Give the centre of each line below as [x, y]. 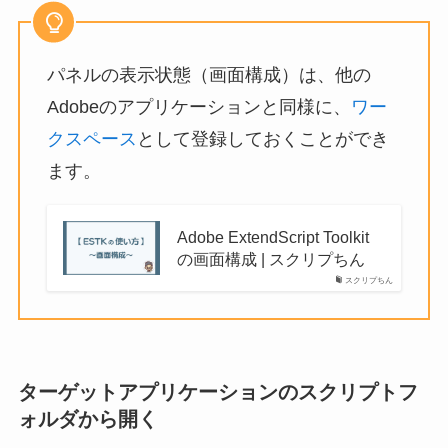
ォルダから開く [87, 419]
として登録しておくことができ [262, 139]
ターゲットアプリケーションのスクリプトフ [217, 392]
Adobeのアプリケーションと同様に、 [198, 107]
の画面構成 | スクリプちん [271, 259]
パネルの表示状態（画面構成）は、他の [208, 75]
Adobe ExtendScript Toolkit [273, 237]
